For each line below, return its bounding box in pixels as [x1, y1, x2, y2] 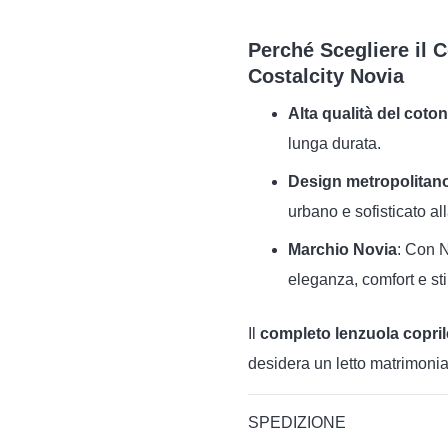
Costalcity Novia [248, 65, 404, 87]
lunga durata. [288, 135, 381, 152]
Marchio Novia [288, 241, 397, 258]
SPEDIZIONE [248, 414, 346, 431]
